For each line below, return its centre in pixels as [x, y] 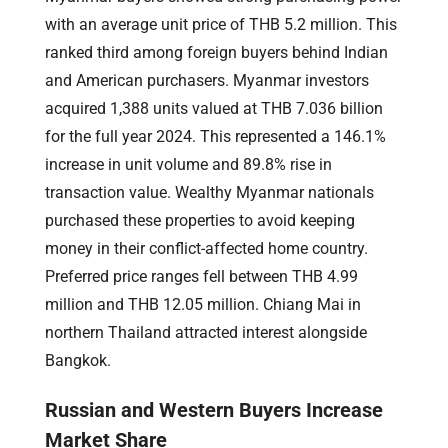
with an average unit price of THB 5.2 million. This [221, 24]
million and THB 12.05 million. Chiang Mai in [203, 304]
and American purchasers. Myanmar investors [207, 80]
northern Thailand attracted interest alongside [206, 332]
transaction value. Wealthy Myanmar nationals [209, 192]
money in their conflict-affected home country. [206, 248]
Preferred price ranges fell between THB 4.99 [201, 276]
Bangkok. [78, 360]
